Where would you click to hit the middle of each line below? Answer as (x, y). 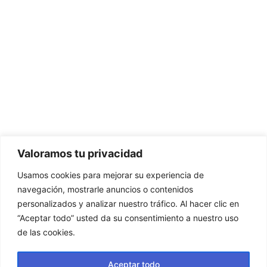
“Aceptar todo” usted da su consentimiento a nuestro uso (128, 218)
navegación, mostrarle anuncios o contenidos (105, 189)
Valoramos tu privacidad (80, 153)
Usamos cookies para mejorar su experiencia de (111, 175)
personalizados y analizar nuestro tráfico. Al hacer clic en (128, 203)
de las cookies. (46, 232)
